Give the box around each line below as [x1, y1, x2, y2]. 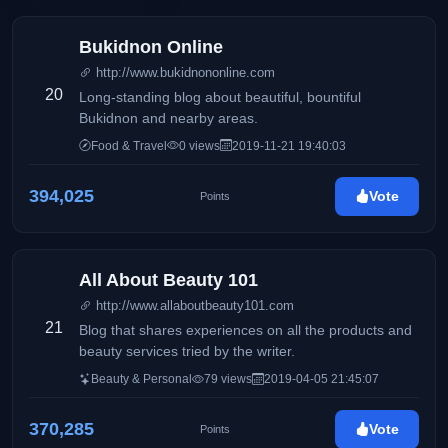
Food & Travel [91, 138, 167, 153]
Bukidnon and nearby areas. [79, 110, 258, 126]
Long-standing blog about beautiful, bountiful [79, 89, 361, 105]
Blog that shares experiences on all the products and [79, 323, 412, 339]
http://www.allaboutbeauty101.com [92, 298, 294, 314]
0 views [179, 138, 220, 153]
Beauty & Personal [91, 372, 192, 387]
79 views [204, 372, 252, 387]
